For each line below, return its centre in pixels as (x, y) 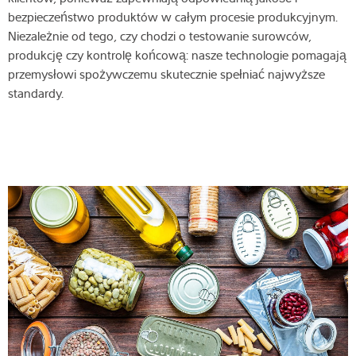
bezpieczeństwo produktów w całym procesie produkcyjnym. (173, 17)
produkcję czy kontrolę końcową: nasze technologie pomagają (177, 55)
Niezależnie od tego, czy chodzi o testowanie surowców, (160, 36)
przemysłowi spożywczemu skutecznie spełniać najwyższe (166, 74)
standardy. (37, 93)
